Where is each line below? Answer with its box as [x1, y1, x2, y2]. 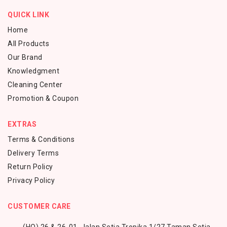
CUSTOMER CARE [8, 202, 71, 211]
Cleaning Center [8, 81, 63, 89]
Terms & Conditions [8, 135, 74, 144]
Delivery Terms [8, 149, 59, 158]
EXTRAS [8, 120, 36, 129]
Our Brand [8, 53, 43, 62]
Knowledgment [8, 67, 59, 75]
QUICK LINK [8, 11, 49, 19]
